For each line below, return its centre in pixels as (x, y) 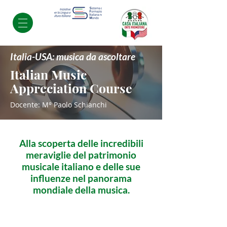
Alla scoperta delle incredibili (81, 143)
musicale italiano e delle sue (81, 166)
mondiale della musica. (81, 190)
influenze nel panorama (81, 178)
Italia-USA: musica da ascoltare (73, 56)
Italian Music (48, 74)
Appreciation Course (71, 88)
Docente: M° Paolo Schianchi (59, 105)
